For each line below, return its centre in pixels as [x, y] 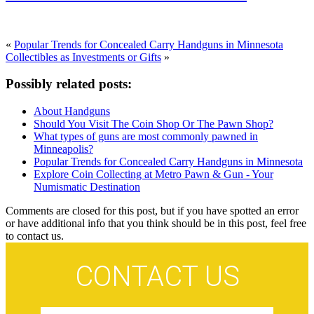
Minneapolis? [63, 149]
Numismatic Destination [87, 187]
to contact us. [35, 236]
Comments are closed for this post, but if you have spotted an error [152, 211]
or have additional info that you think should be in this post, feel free [156, 224]
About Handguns [72, 111]
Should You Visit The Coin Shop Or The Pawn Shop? [153, 124]
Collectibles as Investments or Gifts [83, 57]
